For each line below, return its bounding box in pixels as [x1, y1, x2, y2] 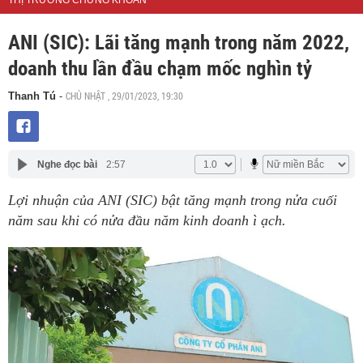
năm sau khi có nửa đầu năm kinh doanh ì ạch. [8, 212, 286, 229]
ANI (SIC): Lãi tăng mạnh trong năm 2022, [8, 31, 349, 55]
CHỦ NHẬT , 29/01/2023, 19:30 [66, 89, 183, 103]
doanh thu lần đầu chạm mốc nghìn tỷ [8, 57, 312, 81]
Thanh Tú [8, 90, 56, 103]
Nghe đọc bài [36, 158, 97, 170]
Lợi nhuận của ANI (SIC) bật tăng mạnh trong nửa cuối [8, 192, 337, 209]
